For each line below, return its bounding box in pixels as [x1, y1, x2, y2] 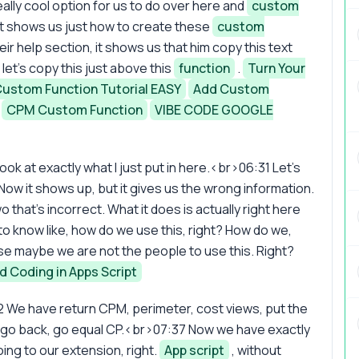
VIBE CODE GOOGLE [155, 100, 273, 119]
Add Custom [193, 79, 269, 98]
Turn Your [248, 58, 305, 77]
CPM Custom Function [6, 100, 143, 119]
